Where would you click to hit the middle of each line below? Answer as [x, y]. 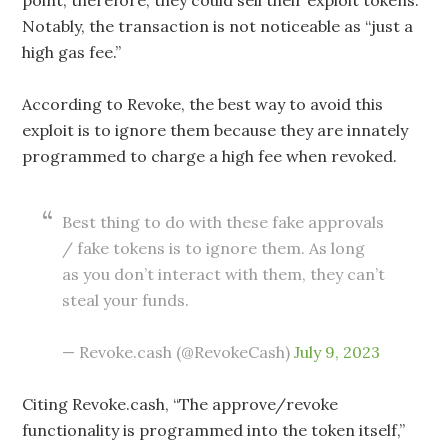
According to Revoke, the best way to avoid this [203, 103]
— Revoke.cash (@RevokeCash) [178, 351]
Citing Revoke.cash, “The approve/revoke [180, 403]
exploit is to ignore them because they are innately [215, 129]
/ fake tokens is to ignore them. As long [214, 247]
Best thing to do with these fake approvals [223, 221]
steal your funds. [126, 299]
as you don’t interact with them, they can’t [224, 273]
